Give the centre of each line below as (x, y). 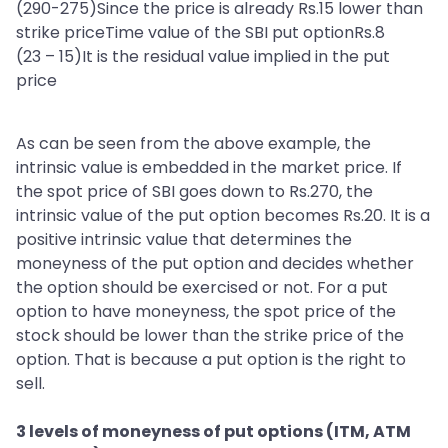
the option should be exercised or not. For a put (202, 288)
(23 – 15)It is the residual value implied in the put (203, 57)
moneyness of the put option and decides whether (215, 264)
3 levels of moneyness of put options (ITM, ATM (213, 432)
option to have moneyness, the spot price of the (206, 312)
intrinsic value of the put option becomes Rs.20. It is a (223, 216)
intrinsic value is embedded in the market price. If (209, 168)
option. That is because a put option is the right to (211, 360)
